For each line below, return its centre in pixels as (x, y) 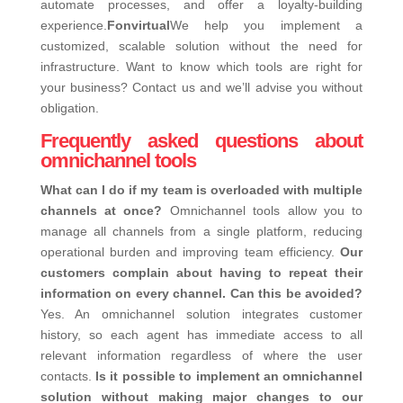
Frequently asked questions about (201, 141)
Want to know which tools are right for (245, 67)
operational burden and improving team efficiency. (187, 252)
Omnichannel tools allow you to (266, 211)
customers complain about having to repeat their (201, 273)
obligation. (69, 108)
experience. (73, 26)
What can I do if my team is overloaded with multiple (201, 190)
